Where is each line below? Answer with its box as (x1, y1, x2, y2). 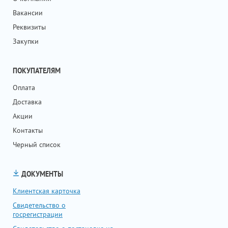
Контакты (13, 125, 43, 135)
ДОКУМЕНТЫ (19, 169, 63, 179)
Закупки (13, 36, 39, 46)
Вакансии (13, 8, 43, 17)
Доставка (13, 97, 42, 106)
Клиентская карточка (13, 186, 80, 195)
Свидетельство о (13, 200, 66, 210)
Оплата (13, 82, 35, 92)
